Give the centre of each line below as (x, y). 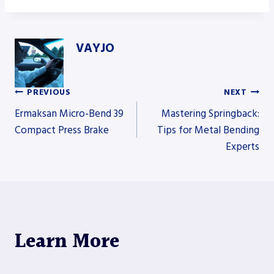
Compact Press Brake (62, 130)
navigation (64, 157)
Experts (243, 146)
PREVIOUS (49, 93)
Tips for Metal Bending (208, 130)
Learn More (67, 242)
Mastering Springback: (210, 113)
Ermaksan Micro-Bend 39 (69, 113)
